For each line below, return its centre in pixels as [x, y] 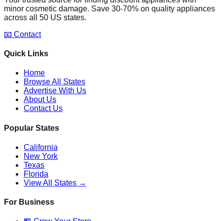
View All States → [55, 183]
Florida [36, 174]
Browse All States [55, 82]
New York [41, 156]
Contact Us [43, 109]
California [41, 147]
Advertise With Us [55, 91]
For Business [29, 202]
